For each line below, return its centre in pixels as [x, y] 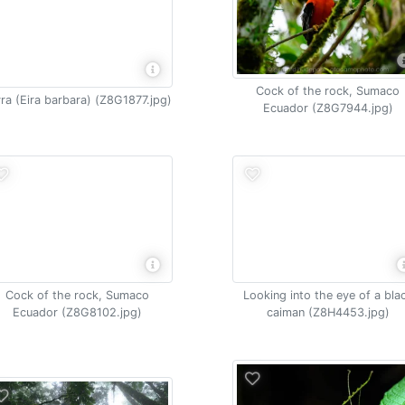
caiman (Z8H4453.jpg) [328, 312]
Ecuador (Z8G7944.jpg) [328, 108]
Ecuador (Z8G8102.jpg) [77, 312]
